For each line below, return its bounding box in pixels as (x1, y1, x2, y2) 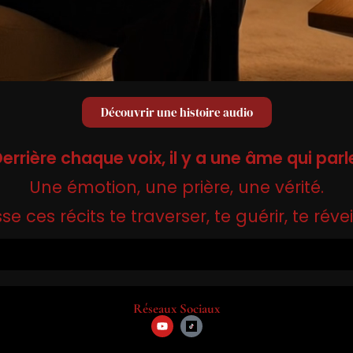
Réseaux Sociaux (133, 299, 220, 317)
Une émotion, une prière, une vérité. (29, 175, 324, 199)
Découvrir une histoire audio (100, 103, 253, 121)
